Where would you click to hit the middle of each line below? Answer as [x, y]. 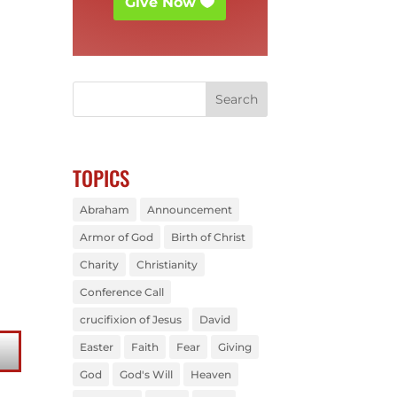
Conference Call [122, 292]
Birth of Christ [209, 237]
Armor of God [117, 237]
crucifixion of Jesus [131, 319]
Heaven [211, 374]
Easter [97, 346]
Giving [235, 346]
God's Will [147, 374]
